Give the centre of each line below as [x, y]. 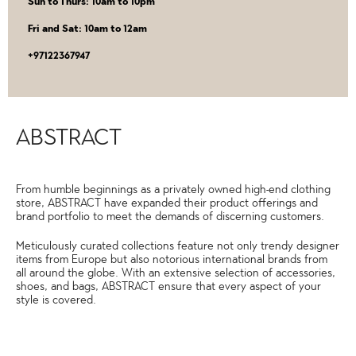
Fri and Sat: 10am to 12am [87, 29]
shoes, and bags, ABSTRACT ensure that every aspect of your [168, 287]
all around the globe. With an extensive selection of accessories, [176, 273]
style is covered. [56, 300]
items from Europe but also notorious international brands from [172, 260]
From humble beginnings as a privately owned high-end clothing [173, 190]
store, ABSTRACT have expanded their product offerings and [167, 203]
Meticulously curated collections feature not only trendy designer [178, 246]
